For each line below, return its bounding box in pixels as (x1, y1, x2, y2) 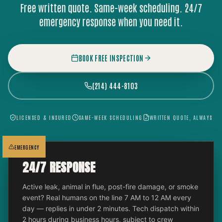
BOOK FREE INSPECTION (78, 54, 144, 62)
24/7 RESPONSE (22, 159, 96, 176)
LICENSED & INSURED (16, 113, 72, 121)
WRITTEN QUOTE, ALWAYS (149, 113, 213, 121)
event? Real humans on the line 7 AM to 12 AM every (22, 193, 191, 202)
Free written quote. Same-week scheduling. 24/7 (20, 1, 202, 14)
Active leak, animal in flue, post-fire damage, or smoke (22, 182, 198, 191)
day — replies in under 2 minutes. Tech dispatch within (22, 204, 199, 213)
